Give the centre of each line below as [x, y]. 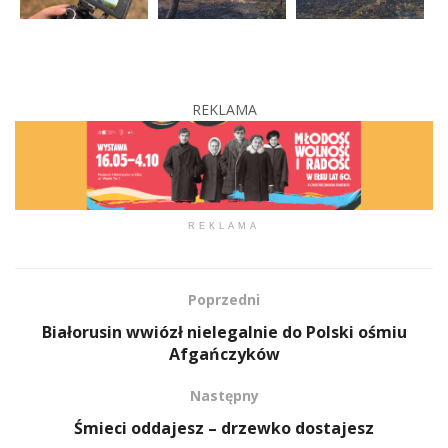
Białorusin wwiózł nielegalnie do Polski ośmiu [224, 331]
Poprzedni [224, 299]
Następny [224, 395]
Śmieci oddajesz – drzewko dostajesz [224, 427]
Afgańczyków [224, 353]
